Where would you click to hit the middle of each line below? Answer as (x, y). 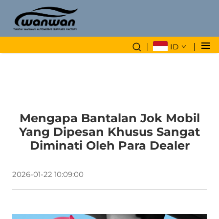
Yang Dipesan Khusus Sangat (109, 131)
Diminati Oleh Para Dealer (109, 145)
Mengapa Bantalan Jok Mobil (109, 118)
